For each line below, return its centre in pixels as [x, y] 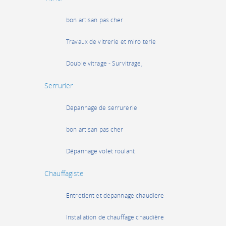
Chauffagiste [64, 173]
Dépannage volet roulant [100, 151]
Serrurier [59, 86]
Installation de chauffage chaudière [115, 217]
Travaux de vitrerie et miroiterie [111, 42]
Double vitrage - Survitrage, [104, 63]
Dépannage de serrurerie [102, 108]
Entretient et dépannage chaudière [115, 195]
